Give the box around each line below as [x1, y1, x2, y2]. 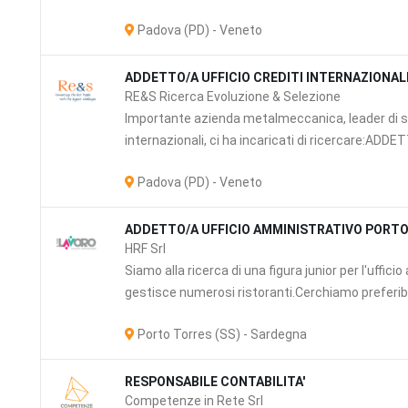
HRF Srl [125, 241, 167, 256]
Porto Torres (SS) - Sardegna [135, 327, 308, 342]
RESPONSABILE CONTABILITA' [125, 374, 306, 389]
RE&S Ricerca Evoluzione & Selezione [125, 89, 342, 104]
